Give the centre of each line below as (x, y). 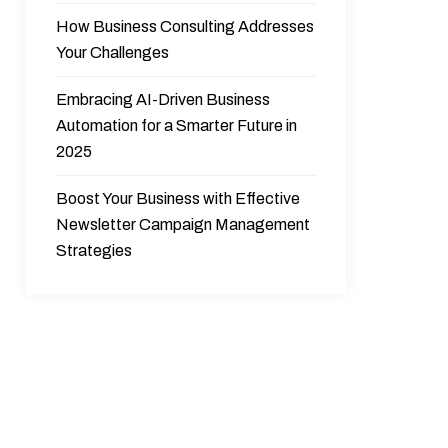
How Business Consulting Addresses (185, 26)
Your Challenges (113, 52)
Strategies (94, 250)
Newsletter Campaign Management (183, 224)
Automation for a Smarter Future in (177, 125)
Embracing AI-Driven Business (163, 99)
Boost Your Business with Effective (178, 198)
